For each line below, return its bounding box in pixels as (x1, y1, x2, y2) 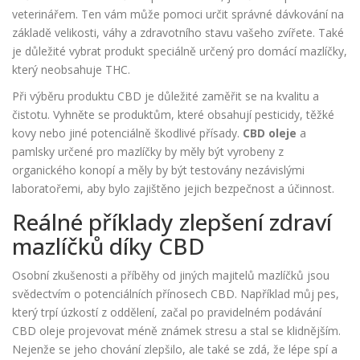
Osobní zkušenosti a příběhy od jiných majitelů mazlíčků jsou (12, 268, 329, 284)
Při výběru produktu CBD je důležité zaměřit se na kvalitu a (12, 88, 319, 104)
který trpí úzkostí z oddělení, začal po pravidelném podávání (12, 305, 321, 321)
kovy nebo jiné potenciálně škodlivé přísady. (12, 125, 243, 141)
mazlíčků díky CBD (12, 231, 205, 262)
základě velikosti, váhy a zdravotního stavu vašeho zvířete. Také (12, 25, 344, 41)
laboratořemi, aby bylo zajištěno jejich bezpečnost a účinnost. (12, 181, 334, 197)
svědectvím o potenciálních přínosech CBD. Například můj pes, (12, 286, 339, 302)
